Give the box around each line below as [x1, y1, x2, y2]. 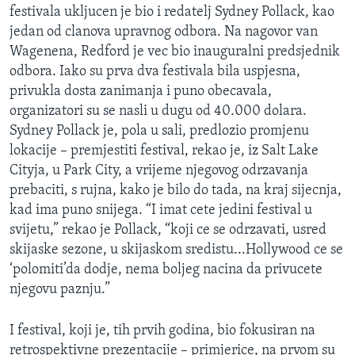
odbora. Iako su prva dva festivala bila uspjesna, [10, 63, 300, 79]
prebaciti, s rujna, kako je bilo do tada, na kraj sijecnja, [10, 182, 342, 198]
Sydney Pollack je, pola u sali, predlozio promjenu [10, 123, 309, 139]
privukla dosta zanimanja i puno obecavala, [10, 83, 272, 99]
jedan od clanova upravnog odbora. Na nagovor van [10, 24, 318, 40]
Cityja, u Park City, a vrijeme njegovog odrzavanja [10, 162, 308, 178]
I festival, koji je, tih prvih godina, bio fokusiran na [10, 323, 315, 338]
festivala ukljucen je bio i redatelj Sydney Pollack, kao [10, 4, 334, 20]
